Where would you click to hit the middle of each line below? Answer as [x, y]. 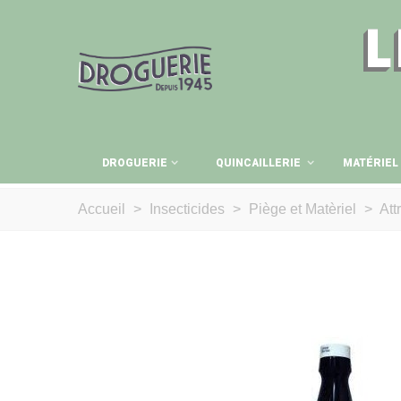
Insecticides [189, 209]
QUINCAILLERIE [260, 163]
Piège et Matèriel [304, 209]
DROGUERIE [134, 163]
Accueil [102, 209]
